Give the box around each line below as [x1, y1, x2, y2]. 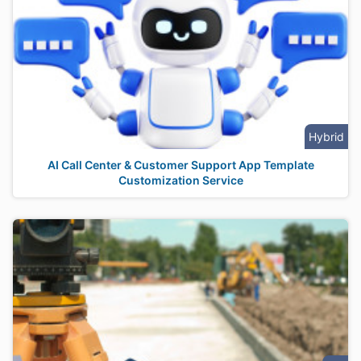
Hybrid [309, 130, 344, 143]
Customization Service [118, 173, 243, 187]
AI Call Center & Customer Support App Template [47, 158, 314, 172]
